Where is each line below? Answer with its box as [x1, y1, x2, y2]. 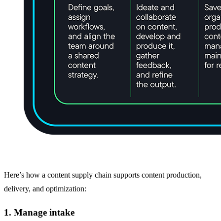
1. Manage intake [4, 207, 74, 218]
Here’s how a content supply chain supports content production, [4, 170, 202, 179]
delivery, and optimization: [4, 184, 86, 193]
